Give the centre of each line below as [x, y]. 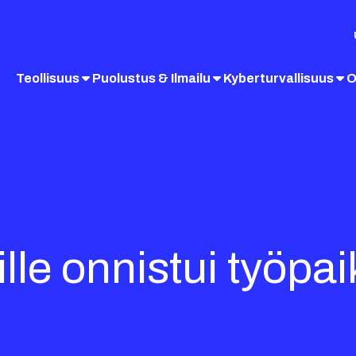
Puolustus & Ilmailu [151, 78]
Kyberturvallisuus [279, 78]
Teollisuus [48, 78]
